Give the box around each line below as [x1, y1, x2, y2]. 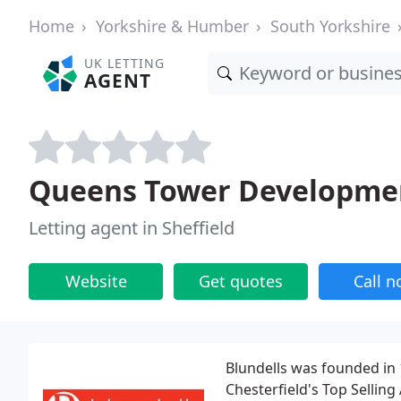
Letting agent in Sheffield [29, 216, 235, 240]
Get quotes [199, 270, 283, 292]
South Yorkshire [270, 15, 390, 37]
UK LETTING [84, 55, 166, 72]
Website [64, 270, 127, 292]
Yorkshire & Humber [96, 15, 249, 37]
